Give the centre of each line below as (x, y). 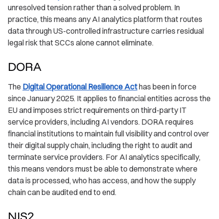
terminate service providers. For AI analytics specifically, (104, 157)
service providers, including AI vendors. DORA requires (101, 122)
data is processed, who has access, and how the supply (102, 181)
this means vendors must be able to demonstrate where (103, 169)
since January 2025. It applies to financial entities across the (109, 99)
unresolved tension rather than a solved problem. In (94, 8)
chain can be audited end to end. (62, 192)
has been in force (167, 87)
